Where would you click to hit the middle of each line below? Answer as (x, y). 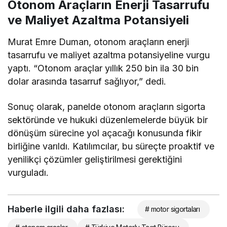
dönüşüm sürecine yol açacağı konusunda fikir (105, 133)
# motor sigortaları (173, 209)
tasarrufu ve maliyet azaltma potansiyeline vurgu (109, 55)
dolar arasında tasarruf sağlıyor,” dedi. (87, 82)
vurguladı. (28, 173)
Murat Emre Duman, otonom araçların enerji (99, 42)
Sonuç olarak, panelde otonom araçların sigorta (107, 107)
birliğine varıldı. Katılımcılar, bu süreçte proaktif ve (111, 146)
